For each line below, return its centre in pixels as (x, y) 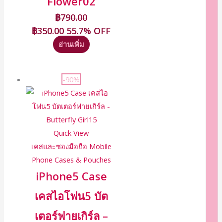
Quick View (71, 133)
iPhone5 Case (71, 176)
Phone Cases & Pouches (71, 160)
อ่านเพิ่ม (71, 44)
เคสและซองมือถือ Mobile (71, 146)
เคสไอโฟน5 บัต (71, 196)
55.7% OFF (89, 30)
